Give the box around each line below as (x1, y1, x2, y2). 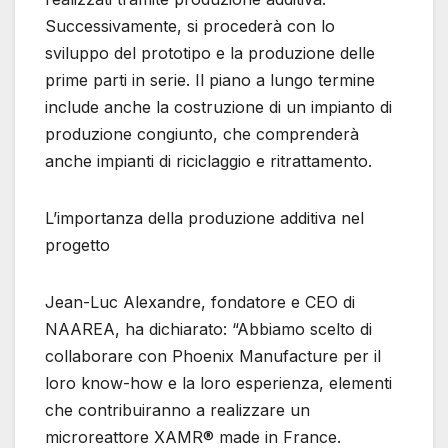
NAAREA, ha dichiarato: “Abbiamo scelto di (45, 319, 372, 340)
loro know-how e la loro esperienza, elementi (45, 373, 392, 394)
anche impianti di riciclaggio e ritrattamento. (45, 151, 372, 172)
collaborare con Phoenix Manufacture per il (45, 346, 381, 367)
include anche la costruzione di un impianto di (45, 97, 392, 118)
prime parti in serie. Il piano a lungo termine (45, 70, 375, 91)
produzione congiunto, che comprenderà (45, 124, 359, 145)
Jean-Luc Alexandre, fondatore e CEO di (45, 292, 355, 313)
